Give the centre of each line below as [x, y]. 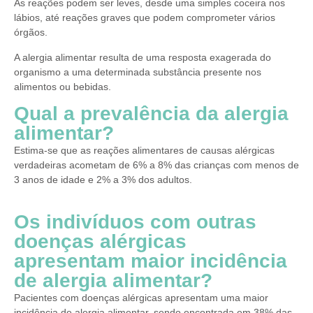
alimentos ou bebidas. [63, 86]
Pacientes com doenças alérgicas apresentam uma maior [141, 297]
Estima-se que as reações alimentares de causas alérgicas [144, 151]
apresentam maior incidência [151, 261]
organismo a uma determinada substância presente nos [138, 72]
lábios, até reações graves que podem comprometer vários [145, 18]
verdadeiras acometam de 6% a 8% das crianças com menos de [156, 165]
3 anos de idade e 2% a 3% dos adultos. [103, 180]
